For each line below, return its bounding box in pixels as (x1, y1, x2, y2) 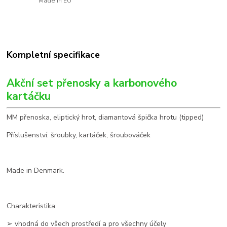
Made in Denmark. (7, 165, 65, 175)
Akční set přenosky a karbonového (7, 75, 177, 90)
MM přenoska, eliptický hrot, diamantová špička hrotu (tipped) (7, 112, 204, 122)
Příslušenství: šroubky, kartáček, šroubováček (7, 130, 151, 140)
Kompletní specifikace (7, 49, 100, 61)
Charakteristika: (7, 201, 57, 211)
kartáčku (7, 89, 51, 103)
